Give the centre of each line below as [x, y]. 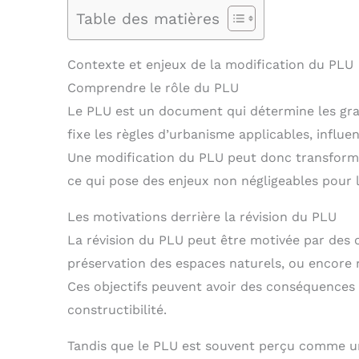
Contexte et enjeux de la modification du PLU [210, 65]
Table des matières [148, 18]
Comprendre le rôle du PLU [153, 88]
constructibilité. [117, 310]
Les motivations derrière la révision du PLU [202, 217]
